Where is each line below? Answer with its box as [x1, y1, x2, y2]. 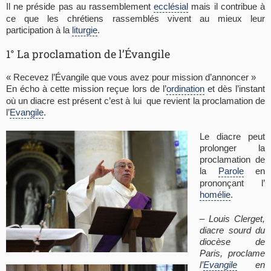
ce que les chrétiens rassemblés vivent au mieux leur [6, 13, 265, 24]
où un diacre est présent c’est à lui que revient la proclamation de [6, 95, 265, 106]
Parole [218, 165, 244, 176]
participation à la [6, 24, 72, 35]
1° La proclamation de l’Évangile [6, 46, 170, 61]
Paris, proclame [200, 247, 265, 258]
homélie [200, 189, 230, 200]
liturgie [72, 24, 97, 35]
